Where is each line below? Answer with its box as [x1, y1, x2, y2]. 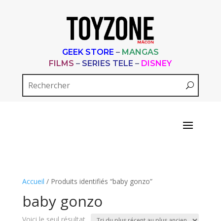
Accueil [22, 177, 44, 186]
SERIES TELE [82, 59, 134, 68]
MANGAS [121, 47, 159, 57]
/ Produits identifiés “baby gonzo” [44, 177, 152, 186]
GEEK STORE [62, 47, 114, 57]
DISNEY [141, 59, 172, 68]
